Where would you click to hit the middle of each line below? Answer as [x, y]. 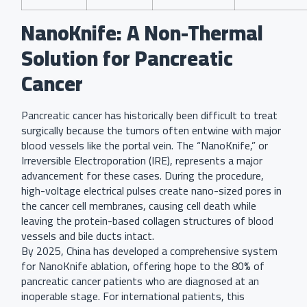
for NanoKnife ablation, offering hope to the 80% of [143, 266]
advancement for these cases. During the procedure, [143, 176]
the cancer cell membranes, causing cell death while [139, 206]
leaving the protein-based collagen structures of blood [147, 221]
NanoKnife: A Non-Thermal [142, 33]
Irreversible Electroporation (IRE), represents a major [142, 161]
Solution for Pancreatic [127, 59]
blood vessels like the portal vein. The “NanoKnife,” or [145, 146]
